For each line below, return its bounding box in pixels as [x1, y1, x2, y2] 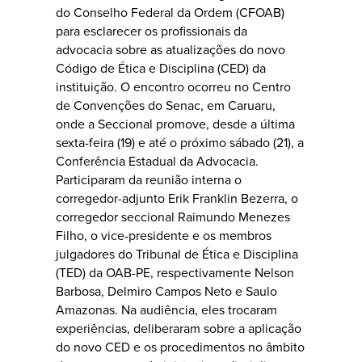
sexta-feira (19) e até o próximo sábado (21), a [56, 133, 304, 152]
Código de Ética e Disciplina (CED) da [56, 59, 266, 78]
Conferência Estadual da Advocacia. [56, 152, 259, 170]
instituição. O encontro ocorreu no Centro [56, 78, 291, 96]
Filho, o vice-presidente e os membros [56, 226, 271, 245]
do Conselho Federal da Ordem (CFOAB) [56, 3, 284, 22]
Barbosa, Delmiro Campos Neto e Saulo [56, 282, 277, 301]
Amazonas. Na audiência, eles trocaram [56, 301, 277, 319]
